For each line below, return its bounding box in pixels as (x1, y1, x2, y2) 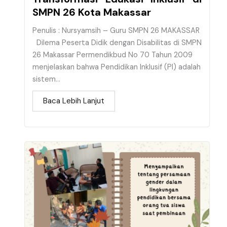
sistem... (32, 74, 60, 84)
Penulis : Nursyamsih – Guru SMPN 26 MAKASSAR (32, 25, 200, 35)
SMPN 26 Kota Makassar (32, 5, 151, 19)
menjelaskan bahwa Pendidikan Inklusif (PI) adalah (32, 62, 201, 72)
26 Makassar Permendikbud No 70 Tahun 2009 (32, 50, 193, 60)
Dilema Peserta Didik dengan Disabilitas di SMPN (32, 37, 202, 48)
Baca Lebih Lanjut (43, 95, 104, 106)
